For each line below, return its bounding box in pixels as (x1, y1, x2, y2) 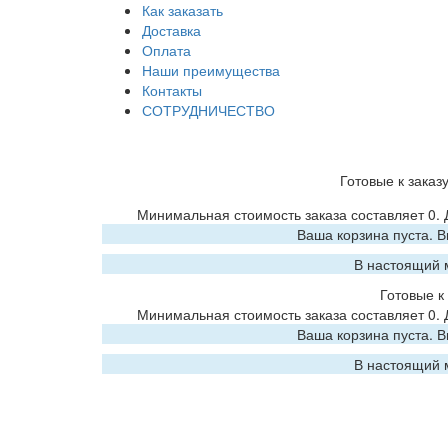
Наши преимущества (142, 60, 280, 80)
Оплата (142, 40, 191, 60)
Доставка (142, 20, 201, 40)
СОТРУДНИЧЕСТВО (142, 100, 275, 120)
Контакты (142, 80, 202, 100)
